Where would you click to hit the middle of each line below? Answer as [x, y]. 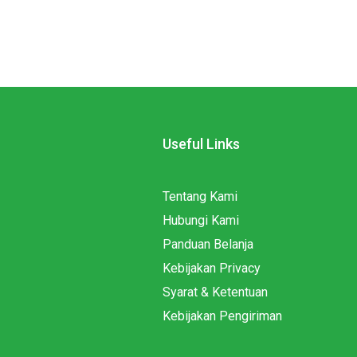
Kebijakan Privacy [211, 269]
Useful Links [201, 144]
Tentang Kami [200, 197]
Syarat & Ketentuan [215, 292]
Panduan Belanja [208, 245]
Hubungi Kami [200, 221]
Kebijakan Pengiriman [222, 316]
